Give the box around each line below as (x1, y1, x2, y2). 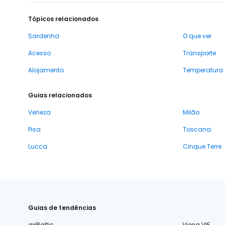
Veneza (28, 107, 51, 117)
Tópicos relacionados (28, 14, 98, 23)
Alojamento (28, 65, 64, 74)
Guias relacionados (28, 90, 92, 99)
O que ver (183, 31, 211, 40)
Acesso (28, 48, 51, 57)
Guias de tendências (28, 203, 96, 212)
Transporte (183, 48, 216, 57)
